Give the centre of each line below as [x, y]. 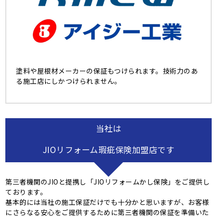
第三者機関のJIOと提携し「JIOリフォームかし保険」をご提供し [108, 182]
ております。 [26, 192]
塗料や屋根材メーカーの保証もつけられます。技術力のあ [107, 71]
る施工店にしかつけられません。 [69, 81]
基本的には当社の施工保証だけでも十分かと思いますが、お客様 [107, 202]
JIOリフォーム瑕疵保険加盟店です [108, 150]
